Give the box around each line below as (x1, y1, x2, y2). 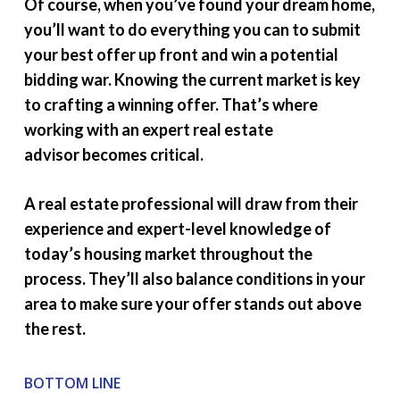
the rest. (23, 319, 86, 338)
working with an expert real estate (23, 120, 273, 139)
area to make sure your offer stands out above (23, 294, 362, 313)
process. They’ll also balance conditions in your (23, 269, 365, 288)
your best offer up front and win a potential (23, 45, 338, 64)
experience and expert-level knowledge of (23, 219, 331, 238)
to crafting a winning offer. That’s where (23, 95, 318, 114)
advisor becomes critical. (23, 145, 204, 164)
